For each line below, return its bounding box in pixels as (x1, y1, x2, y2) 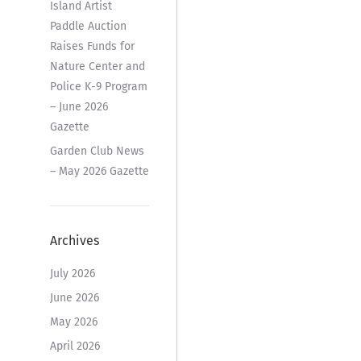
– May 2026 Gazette (49, 164, 149, 178)
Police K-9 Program (49, 79, 147, 93)
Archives (49, 232, 99, 248)
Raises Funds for (49, 39, 135, 53)
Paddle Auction (49, 19, 127, 33)
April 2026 (49, 338, 100, 353)
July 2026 (49, 266, 95, 280)
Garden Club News (49, 143, 144, 158)
